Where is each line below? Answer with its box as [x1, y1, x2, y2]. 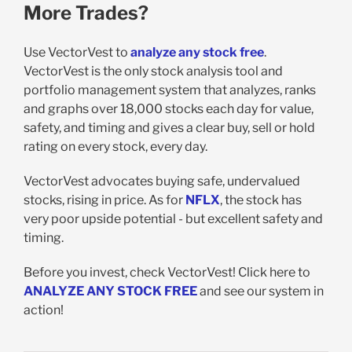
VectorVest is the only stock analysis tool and [23, 63, 283, 79]
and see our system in [196, 283, 324, 299]
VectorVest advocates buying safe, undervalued [23, 173, 300, 189]
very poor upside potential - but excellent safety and [23, 211, 323, 226]
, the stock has [219, 192, 302, 207]
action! [23, 302, 64, 317]
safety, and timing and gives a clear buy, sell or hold [23, 119, 315, 135]
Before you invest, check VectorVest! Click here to [23, 264, 310, 280]
